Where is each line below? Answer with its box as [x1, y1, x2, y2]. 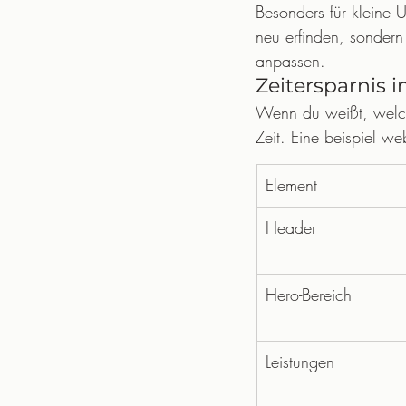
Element [266, 174, 317, 196]
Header [266, 217, 316, 238]
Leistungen [266, 351, 334, 372]
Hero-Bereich [266, 284, 352, 305]
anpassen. [256, 50, 325, 72]
